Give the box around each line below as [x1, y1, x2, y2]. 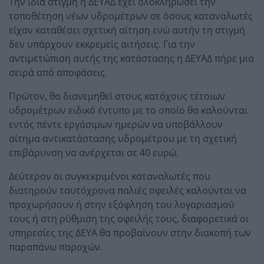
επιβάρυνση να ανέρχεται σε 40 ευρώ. [9, 146, 179, 159]
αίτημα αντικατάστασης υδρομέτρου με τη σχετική [9, 131, 237, 145]
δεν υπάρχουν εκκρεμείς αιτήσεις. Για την [9, 37, 195, 51]
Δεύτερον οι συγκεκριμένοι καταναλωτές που [9, 169, 210, 183]
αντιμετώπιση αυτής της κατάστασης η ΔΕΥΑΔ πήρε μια [9, 51, 254, 65]
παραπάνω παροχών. [9, 240, 103, 253]
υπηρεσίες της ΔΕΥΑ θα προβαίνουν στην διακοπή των [9, 226, 251, 239]
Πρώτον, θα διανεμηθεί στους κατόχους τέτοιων [9, 89, 225, 103]
